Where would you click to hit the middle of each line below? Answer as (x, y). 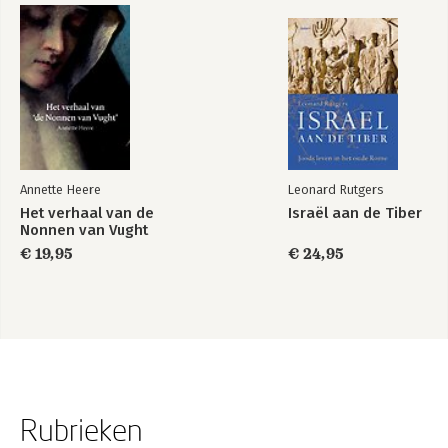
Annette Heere (60, 189)
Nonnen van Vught (84, 229)
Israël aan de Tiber (355, 212)
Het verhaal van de (87, 212)
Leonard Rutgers (335, 189)
